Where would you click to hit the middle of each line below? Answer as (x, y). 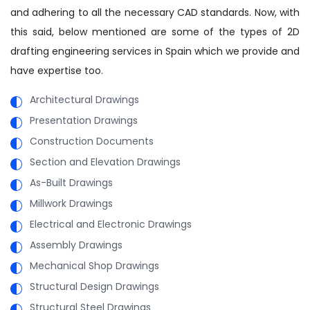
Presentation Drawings (84, 120)
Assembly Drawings (76, 245)
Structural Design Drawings (94, 286)
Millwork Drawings (71, 203)
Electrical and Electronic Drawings (111, 224)
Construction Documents (92, 141)
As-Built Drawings (71, 182)
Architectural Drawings (84, 99)
